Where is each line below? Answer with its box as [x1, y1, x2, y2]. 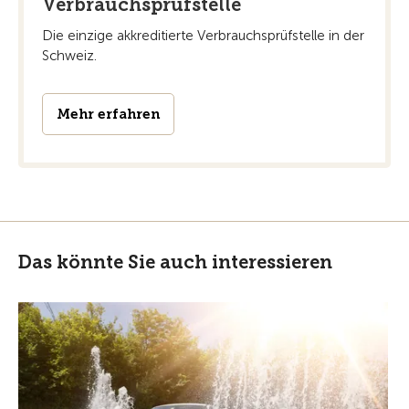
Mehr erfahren [57, 105, 160, 122]
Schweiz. [42, 47, 97, 64]
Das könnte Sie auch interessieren [18, 250, 332, 273]
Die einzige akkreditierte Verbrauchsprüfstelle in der [42, 26, 364, 44]
